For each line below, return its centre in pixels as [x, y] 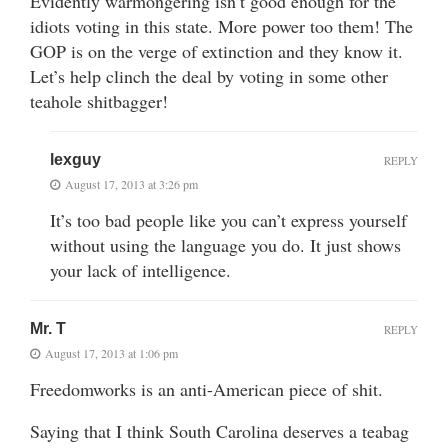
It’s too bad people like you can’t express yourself [228, 219]
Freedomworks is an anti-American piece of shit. [206, 388]
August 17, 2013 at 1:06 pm [111, 352]
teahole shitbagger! [99, 100]
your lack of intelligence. [140, 269]
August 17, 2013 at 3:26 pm [131, 183]
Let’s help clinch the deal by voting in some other [209, 75]
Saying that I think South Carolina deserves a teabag [219, 430]
